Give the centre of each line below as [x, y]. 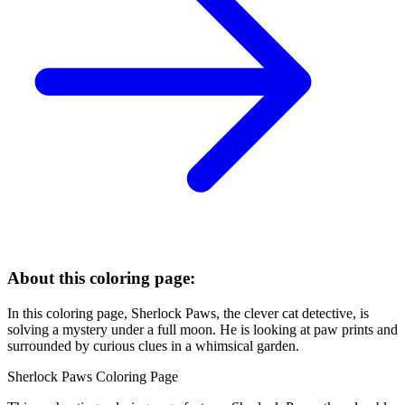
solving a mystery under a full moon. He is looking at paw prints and [202, 329]
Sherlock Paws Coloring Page [93, 376]
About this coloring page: [101, 278]
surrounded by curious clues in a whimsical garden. [153, 345]
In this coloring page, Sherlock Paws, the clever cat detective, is [188, 313]
